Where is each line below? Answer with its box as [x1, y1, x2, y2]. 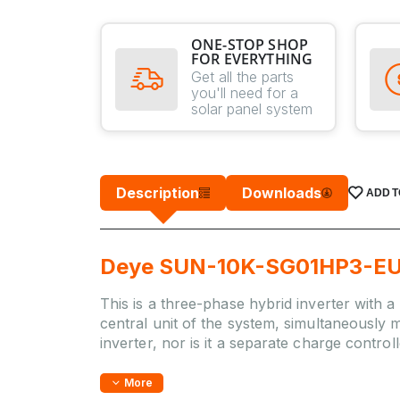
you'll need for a [191, 84, 298, 102]
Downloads [242, 184, 321, 202]
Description [116, 184, 199, 202]
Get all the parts [191, 68, 294, 86]
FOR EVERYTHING [191, 49, 313, 69]
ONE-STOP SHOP [191, 35, 309, 54]
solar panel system [191, 100, 312, 118]
